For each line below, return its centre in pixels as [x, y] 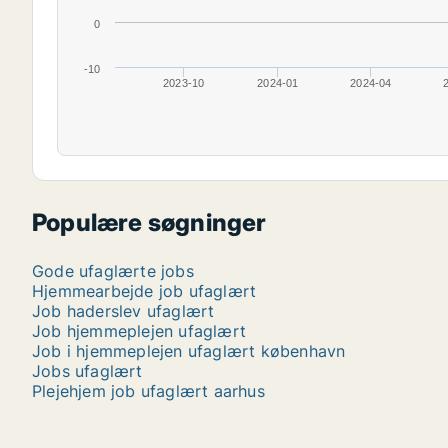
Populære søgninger [149, 222]
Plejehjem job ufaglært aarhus [148, 391]
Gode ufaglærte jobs [113, 271]
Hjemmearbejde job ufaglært [144, 291]
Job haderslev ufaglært [123, 311]
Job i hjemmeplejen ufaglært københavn [189, 351]
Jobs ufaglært [87, 371]
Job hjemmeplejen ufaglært [139, 331]
